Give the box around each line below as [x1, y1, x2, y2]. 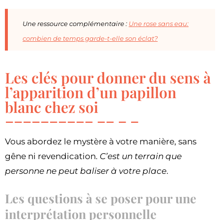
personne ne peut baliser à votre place [5, 166, 166, 176]
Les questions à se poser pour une [5, 190, 196, 207]
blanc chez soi [5, 97, 98, 117]
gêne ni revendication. [5, 151, 100, 162]
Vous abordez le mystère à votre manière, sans [5, 137, 196, 147]
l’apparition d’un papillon [5, 82, 176, 103]
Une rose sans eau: [129, 20, 189, 28]
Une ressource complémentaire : [23, 20, 129, 28]
